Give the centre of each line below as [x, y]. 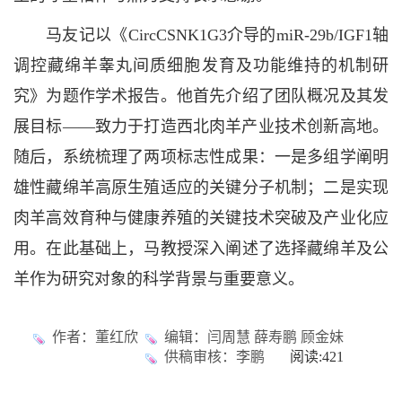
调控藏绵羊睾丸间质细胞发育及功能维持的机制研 [201, 66]
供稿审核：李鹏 [214, 357]
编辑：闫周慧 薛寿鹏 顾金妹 [254, 337]
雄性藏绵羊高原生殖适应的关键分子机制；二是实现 [201, 188]
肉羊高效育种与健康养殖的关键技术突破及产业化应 [201, 218]
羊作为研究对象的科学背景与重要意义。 [159, 279]
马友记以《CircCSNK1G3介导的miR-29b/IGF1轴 [217, 35]
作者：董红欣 [95, 337]
